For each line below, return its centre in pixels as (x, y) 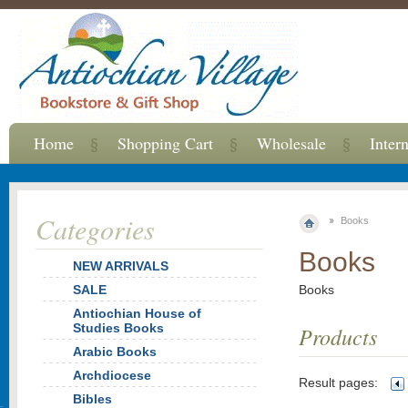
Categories (95, 229)
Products (338, 336)
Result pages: (338, 382)
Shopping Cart (165, 143)
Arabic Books (115, 352)
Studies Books (118, 328)
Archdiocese (112, 375)
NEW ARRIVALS (121, 266)
